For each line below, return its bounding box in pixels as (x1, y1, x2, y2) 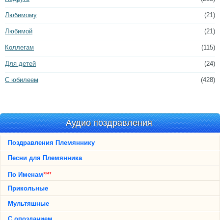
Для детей (5, 60, 36, 67)
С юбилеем (5, 76, 38, 83)
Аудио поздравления (65, 118, 152, 128)
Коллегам (5, 44, 34, 51)
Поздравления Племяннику (8, 139, 95, 146)
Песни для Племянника (8, 154, 82, 162)
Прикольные (8, 185, 48, 192)
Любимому (5, 11, 37, 19)
